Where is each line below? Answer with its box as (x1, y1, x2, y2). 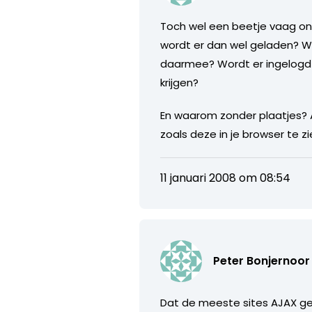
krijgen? (160, 75, 199, 90)
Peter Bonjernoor (213, 252, 311, 269)
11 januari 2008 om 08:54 (160, 169, 291, 186)
